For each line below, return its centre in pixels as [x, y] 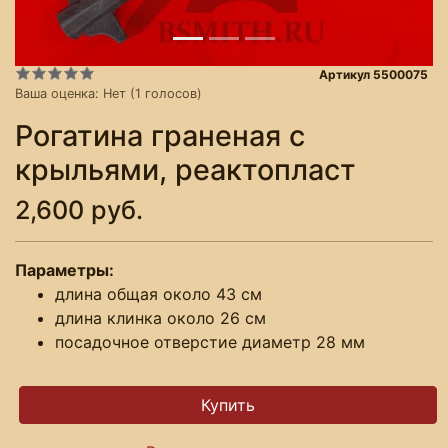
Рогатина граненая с [160, 135]
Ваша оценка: [59, 93]
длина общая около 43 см [158, 293]
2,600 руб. [79, 209]
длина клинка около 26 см [160, 317]
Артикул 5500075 [374, 74]
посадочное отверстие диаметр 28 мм [210, 341]
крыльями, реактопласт [185, 169]
